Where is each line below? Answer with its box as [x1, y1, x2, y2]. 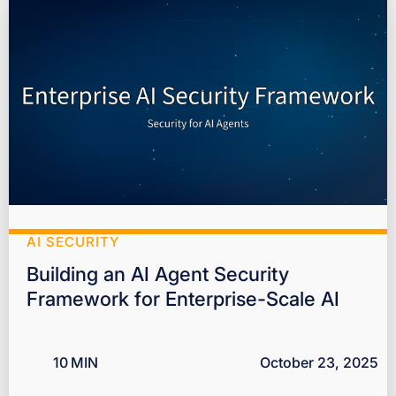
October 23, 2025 [260, 353, 378, 371]
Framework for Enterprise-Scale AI [27, 286, 339, 310]
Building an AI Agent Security [27, 262, 289, 286]
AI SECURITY [27, 232, 119, 250]
